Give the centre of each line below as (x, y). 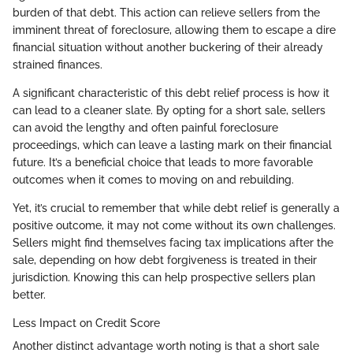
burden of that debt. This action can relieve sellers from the (166, 13)
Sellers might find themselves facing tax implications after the (173, 243)
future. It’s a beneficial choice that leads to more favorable (163, 163)
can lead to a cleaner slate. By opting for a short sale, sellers (169, 111)
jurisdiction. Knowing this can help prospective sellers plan (164, 278)
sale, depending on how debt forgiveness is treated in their (165, 260)
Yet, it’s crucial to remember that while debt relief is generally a (176, 208)
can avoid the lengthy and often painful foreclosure (145, 128)
